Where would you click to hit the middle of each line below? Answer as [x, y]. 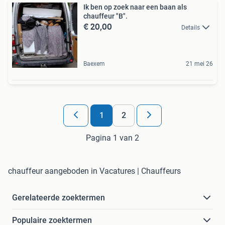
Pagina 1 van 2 [113, 138]
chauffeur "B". [105, 16]
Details [191, 28]
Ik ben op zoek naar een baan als [135, 7]
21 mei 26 [199, 64]
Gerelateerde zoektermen [59, 198]
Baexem [94, 64]
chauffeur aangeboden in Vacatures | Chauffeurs [94, 171]
